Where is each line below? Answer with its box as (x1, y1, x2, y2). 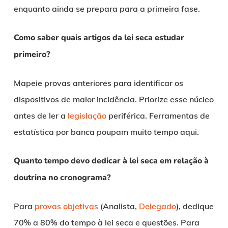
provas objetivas (34, 201, 98, 212)
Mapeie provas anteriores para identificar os (13, 78, 183, 89)
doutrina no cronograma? (13, 172, 110, 184)
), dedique (176, 201, 214, 212)
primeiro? (13, 49, 50, 61)
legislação (67, 110, 106, 121)
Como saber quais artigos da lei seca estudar (13, 32, 184, 44)
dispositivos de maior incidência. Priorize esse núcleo (13, 94, 214, 105)
